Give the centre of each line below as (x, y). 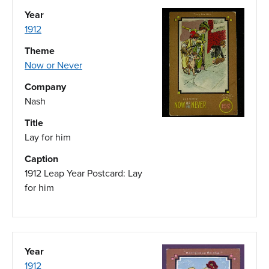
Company (45, 86)
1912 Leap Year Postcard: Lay (83, 173)
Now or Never (53, 65)
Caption (41, 159)
